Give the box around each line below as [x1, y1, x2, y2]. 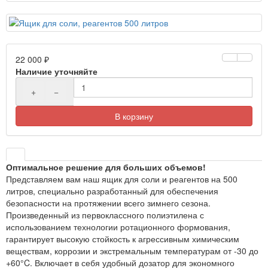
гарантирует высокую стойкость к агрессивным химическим [6, 233, 239, 245]
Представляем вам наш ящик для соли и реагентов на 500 [6, 173, 237, 185]
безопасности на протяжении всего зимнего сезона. [6, 197, 211, 209]
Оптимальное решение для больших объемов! [6, 161, 206, 173]
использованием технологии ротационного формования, [6, 221, 230, 233]
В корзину [115, 110, 153, 123]
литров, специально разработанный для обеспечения [6, 185, 218, 197]
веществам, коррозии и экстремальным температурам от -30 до [6, 245, 258, 257]
